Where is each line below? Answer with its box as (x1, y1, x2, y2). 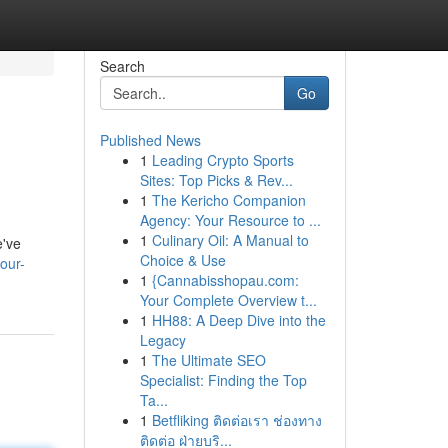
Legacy (139, 330, 186, 350)
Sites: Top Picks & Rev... (139, 170, 293, 190)
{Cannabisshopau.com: (151, 270, 299, 290)
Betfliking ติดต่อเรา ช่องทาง (151, 410, 322, 430)
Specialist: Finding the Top (139, 370, 307, 390)
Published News (99, 130, 201, 150)
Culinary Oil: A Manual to (151, 230, 309, 250)
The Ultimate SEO (151, 350, 266, 370)
